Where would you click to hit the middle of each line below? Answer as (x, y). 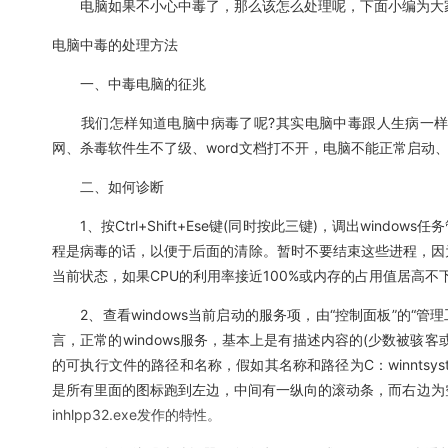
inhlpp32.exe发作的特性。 (136, 414)
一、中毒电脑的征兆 (129, 83)
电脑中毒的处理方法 (115, 44)
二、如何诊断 (108, 186)
